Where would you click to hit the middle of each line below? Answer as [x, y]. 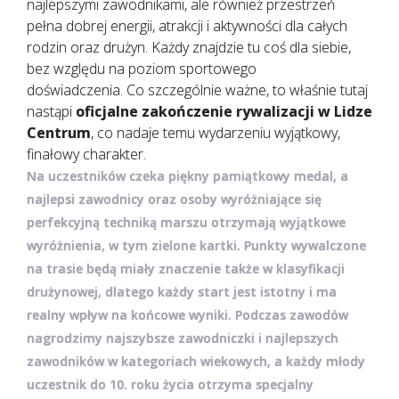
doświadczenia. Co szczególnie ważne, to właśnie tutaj [197, 90]
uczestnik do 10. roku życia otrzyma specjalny [170, 384]
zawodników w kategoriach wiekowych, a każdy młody [196, 361]
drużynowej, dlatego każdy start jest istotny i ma [182, 291]
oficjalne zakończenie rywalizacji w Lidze [222, 111]
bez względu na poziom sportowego [142, 68]
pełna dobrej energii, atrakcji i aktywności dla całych [187, 25]
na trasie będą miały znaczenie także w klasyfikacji [186, 268]
